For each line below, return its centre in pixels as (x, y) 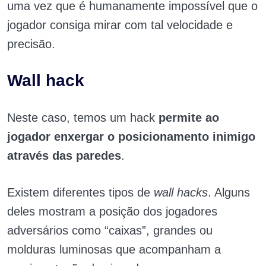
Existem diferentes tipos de (80, 193)
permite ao (189, 118)
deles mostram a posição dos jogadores (112, 212)
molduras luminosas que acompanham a (114, 250)
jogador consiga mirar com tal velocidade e (120, 25)
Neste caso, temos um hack (83, 118)
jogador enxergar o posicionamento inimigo (131, 137)
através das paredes (64, 156)
